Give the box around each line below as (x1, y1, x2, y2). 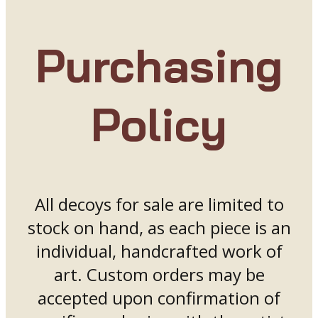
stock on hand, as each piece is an (27, 215, 291, 239)
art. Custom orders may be (53, 262, 265, 286)
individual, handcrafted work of (35, 238, 283, 263)
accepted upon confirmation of (38, 285, 280, 309)
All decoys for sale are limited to (34, 192, 284, 216)
